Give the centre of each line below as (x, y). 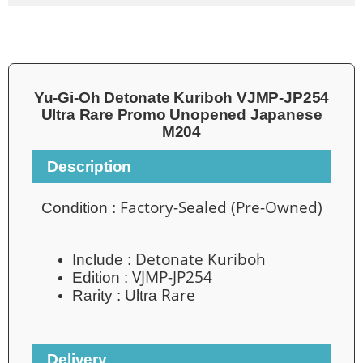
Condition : (80, 207)
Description (90, 166)
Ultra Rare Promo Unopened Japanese (181, 114)
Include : (104, 259)
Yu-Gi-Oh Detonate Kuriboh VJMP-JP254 (181, 97)
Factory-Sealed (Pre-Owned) (221, 207)
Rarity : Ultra (115, 295)
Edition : (102, 277)
